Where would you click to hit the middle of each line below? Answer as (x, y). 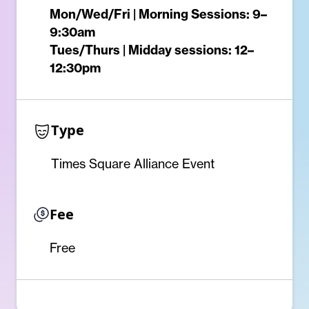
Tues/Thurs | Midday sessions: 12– (152, 50)
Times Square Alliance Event (133, 164)
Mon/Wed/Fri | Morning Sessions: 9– (158, 14)
